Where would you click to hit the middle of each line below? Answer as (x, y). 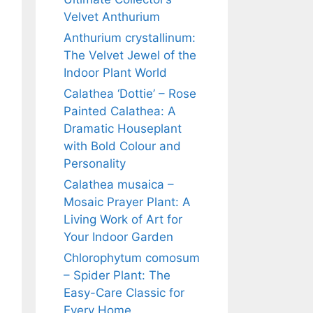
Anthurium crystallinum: (130, 38)
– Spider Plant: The (117, 275)
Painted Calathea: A (120, 111)
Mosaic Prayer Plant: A (127, 202)
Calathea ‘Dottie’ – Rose (130, 94)
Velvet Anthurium (112, 17)
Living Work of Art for (123, 219)
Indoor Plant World (115, 73)
